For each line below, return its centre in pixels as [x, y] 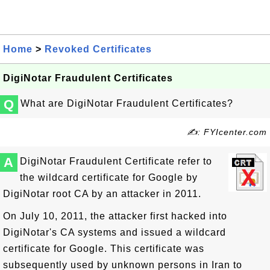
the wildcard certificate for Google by [109, 177]
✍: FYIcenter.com [227, 132]
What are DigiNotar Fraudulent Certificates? [127, 103]
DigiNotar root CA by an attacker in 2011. [102, 194]
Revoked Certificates [98, 49]
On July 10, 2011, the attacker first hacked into [115, 216]
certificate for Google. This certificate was [104, 249]
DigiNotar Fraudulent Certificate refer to [116, 161]
